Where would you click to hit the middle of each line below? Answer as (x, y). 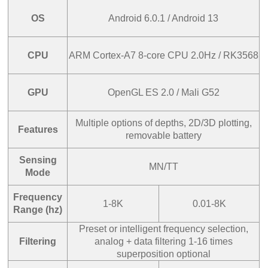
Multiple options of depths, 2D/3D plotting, (163, 123)
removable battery (163, 135)
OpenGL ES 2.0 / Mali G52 (163, 92)
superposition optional (163, 254)
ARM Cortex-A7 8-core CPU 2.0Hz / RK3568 (163, 55)
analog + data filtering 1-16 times (163, 241)
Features (38, 129)
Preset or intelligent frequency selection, (163, 229)
